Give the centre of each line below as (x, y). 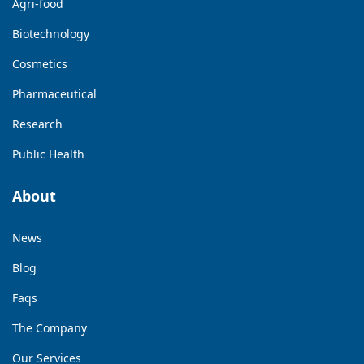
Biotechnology (51, 33)
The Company (50, 327)
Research (37, 123)
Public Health (48, 154)
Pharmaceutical (54, 93)
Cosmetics (40, 63)
